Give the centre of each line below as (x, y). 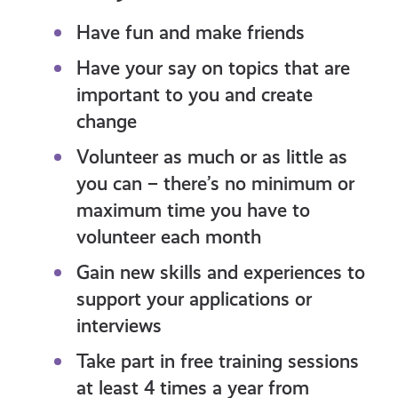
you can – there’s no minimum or (215, 184)
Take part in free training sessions (217, 362)
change (106, 122)
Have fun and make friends (190, 33)
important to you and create (194, 95)
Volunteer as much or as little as (211, 157)
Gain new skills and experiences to (220, 273)
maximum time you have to (193, 211)
